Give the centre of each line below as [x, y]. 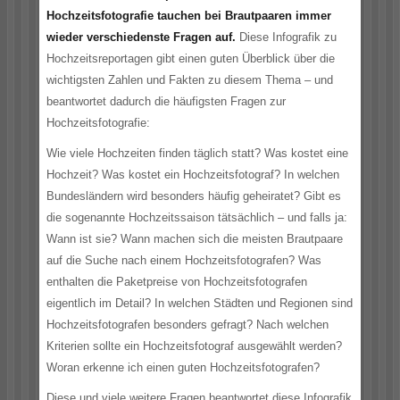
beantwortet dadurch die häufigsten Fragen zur [166, 101]
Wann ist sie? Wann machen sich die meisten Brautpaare [195, 239]
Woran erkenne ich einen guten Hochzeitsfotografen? [183, 367]
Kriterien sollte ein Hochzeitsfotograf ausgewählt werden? [194, 346]
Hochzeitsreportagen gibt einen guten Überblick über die [191, 58]
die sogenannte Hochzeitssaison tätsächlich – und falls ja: [197, 217]
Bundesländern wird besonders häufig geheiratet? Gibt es [194, 196]
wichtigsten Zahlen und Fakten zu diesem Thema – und [190, 80]
